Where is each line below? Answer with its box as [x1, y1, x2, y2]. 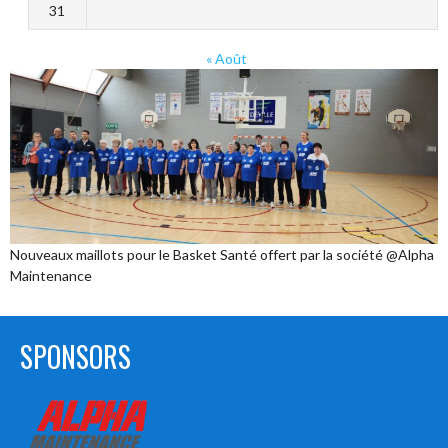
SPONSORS [20, 335, 131, 377]
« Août [206, 49, 248, 67]
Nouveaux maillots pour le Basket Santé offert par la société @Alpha [10, 245, 434, 263]
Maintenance [10, 266, 92, 284]
